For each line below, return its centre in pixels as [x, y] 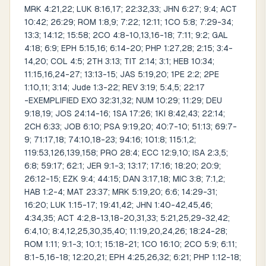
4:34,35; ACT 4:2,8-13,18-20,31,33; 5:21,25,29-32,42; [127, 218]
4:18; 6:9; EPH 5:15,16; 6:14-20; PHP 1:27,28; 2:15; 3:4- [129, 48]
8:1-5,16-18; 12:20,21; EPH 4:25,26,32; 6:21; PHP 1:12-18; [133, 257]
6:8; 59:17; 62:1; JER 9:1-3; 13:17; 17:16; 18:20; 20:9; [123, 166]
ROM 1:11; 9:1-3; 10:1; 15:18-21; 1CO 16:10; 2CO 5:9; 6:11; [131, 244]
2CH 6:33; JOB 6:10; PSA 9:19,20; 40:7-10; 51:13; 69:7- [131, 126]
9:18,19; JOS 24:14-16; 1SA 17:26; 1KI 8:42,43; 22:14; [125, 113]
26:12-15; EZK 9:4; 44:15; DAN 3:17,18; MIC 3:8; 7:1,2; [125, 179]
